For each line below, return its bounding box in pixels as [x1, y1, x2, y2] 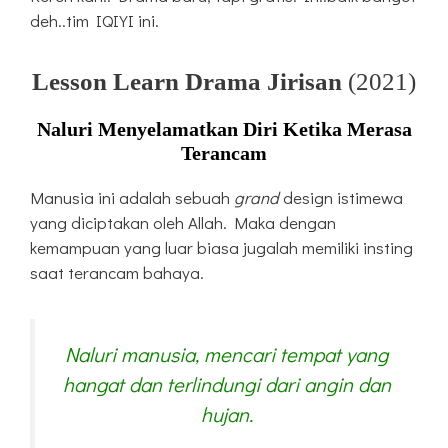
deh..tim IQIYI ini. [30, 8, 159, 32]
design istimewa [279, 185, 403, 209]
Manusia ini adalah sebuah [30, 185, 234, 209]
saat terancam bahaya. [30, 260, 204, 284]
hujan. [200, 400, 253, 427]
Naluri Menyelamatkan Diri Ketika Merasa [36, 117, 412, 140]
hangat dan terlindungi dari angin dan [62, 370, 391, 397]
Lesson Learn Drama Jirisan [32, 67, 342, 95]
